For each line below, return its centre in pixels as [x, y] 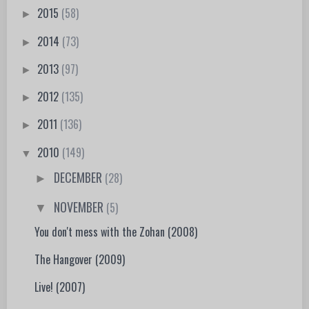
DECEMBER [80, 177]
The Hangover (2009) [80, 260]
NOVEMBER [80, 207]
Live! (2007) [60, 287]
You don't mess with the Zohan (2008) [116, 232]
